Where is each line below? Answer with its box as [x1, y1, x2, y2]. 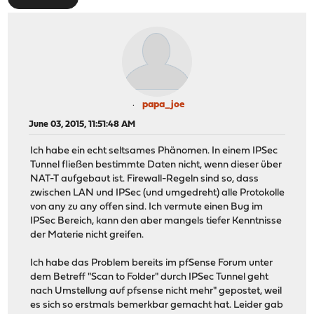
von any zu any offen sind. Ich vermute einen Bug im [30, 202, 264, 213]
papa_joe [142, 99, 184, 110]
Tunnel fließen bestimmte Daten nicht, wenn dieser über [30, 160, 282, 171]
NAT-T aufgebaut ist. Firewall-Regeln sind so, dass [30, 174, 259, 185]
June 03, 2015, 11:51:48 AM [29, 119, 136, 129]
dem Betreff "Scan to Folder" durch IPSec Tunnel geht [30, 272, 269, 283]
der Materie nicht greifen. [30, 230, 144, 241]
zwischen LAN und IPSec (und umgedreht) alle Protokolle [30, 188, 285, 199]
